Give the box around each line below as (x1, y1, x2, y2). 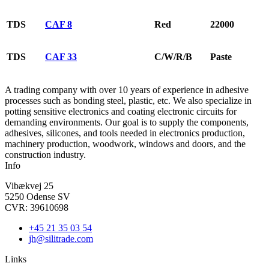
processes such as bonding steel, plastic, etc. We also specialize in (5, 95, 252, 106)
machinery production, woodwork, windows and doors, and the (5, 138, 246, 149)
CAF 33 (45, 51, 77, 62)
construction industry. (5, 149, 86, 160)
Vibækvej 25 (5, 180, 53, 191)
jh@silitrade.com (29, 233, 93, 244)
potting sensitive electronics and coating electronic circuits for (5, 106, 237, 116)
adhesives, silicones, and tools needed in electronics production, (5, 127, 245, 138)
